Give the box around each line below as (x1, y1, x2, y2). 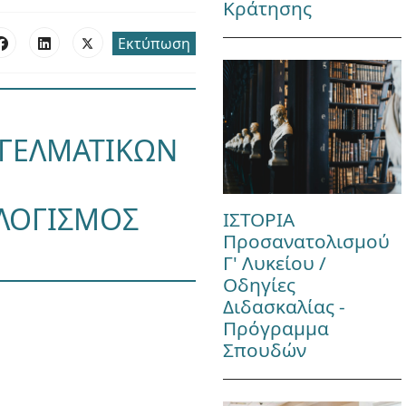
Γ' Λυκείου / (222, 249, 326, 275)
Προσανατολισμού (222, 227, 390, 254)
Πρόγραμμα (222, 314, 329, 341)
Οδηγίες (222, 271, 295, 297)
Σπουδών (222, 336, 306, 362)
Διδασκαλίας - (222, 293, 345, 319)
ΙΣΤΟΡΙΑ (222, 206, 295, 232)
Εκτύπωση (117, 34, 190, 53)
